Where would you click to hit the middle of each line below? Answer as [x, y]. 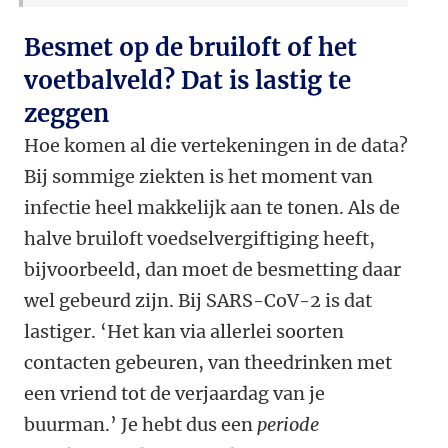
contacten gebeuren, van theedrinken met [208, 363]
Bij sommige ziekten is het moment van [198, 177]
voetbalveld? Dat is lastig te [187, 81]
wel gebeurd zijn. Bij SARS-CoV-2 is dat [198, 301]
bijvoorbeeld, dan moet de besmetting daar [212, 270]
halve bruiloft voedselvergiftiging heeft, [199, 239]
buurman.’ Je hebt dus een [140, 425]
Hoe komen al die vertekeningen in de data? [216, 146]
